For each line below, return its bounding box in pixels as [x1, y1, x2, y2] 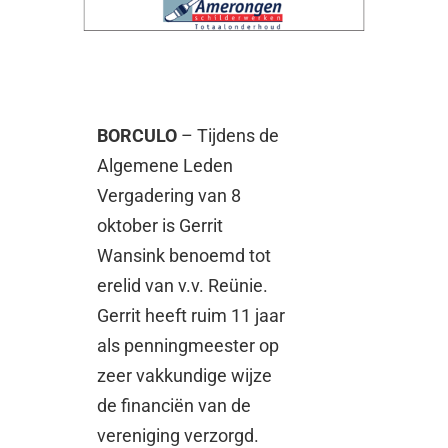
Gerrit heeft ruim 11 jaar [97, 305, 286, 327]
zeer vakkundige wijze [97, 365, 273, 387]
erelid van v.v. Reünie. [97, 275, 269, 297]
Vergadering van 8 [97, 185, 242, 207]
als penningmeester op [97, 335, 280, 357]
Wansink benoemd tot [97, 245, 272, 267]
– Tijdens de [181, 125, 280, 147]
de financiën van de [97, 395, 252, 417]
